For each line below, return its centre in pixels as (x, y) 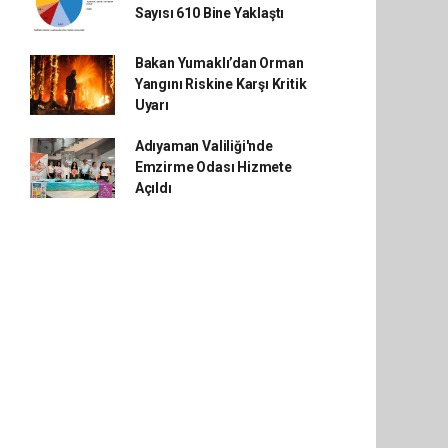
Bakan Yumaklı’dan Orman (219, 63)
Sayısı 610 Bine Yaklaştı (209, 13)
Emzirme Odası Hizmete (213, 167)
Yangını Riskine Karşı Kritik (220, 84)
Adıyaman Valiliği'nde (203, 146)
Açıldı (153, 188)
